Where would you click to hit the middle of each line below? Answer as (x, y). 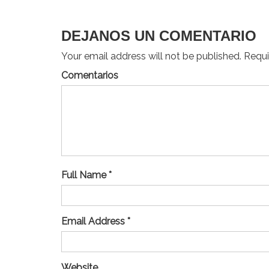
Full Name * (86, 175)
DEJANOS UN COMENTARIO (159, 36)
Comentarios (90, 76)
